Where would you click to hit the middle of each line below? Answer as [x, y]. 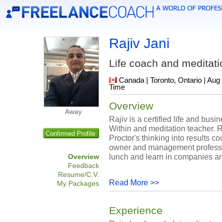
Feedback [83, 166]
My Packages [78, 183]
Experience [136, 211]
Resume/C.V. [79, 174]
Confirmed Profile [70, 134]
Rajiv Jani [139, 43]
